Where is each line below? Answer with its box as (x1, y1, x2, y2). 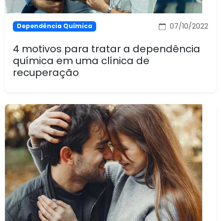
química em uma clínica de (13, 53, 149, 68)
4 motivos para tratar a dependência (13, 41, 200, 56)
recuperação (13, 65, 79, 79)
